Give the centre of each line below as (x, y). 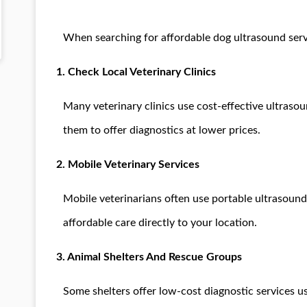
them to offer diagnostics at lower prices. (162, 130)
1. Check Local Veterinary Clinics (136, 72)
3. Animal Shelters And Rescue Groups (149, 257)
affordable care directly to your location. (160, 222)
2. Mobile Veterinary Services (128, 164)
